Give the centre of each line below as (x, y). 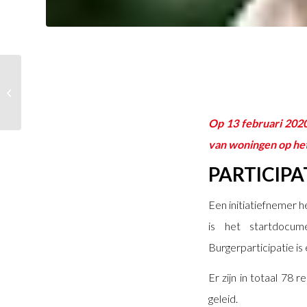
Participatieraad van (62, 85)
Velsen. (37, 99)
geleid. (223, 299)
